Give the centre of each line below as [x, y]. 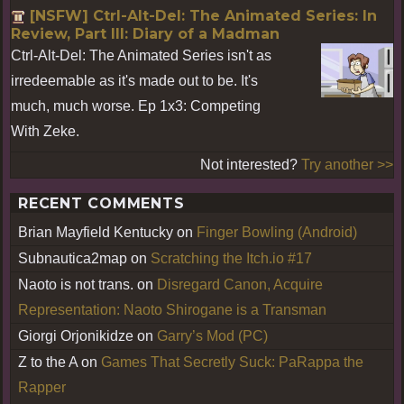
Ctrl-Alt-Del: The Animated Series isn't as [141, 55]
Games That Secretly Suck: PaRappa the [232, 362]
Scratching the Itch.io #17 [231, 258]
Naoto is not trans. [76, 284]
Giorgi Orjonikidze [76, 335]
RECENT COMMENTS [101, 203]
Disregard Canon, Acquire [240, 284]
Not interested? [251, 164]
